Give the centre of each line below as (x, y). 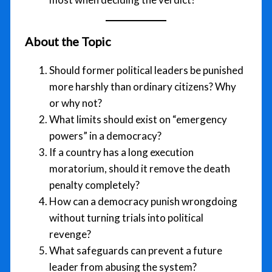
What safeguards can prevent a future (136, 251)
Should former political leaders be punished (147, 70)
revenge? (70, 234)
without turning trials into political (127, 218)
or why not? (76, 103)
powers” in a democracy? (106, 136)
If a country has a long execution (122, 152)
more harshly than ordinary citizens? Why (143, 87)
